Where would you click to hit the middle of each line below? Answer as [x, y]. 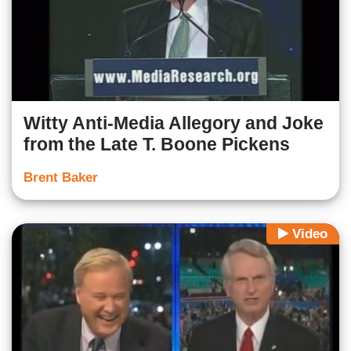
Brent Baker [61, 177]
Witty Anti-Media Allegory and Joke [174, 123]
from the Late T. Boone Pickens [157, 144]
